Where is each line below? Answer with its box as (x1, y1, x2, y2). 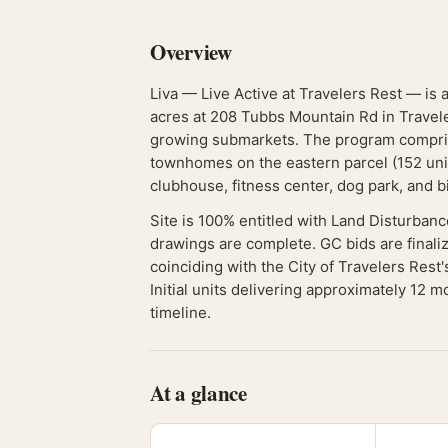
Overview (150, 37, 232, 67)
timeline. (150, 303, 211, 322)
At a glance (150, 378, 247, 408)
